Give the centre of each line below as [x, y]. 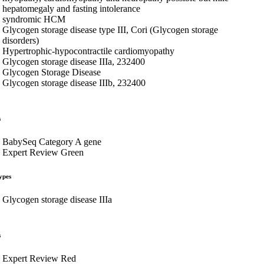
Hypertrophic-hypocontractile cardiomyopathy [88, 51]
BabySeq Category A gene [52, 141]
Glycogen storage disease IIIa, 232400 [74, 61]
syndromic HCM [34, 19]
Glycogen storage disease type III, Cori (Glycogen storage [110, 29]
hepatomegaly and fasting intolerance [71, 8]
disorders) [21, 40]
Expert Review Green [43, 152]
